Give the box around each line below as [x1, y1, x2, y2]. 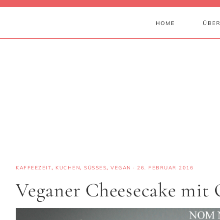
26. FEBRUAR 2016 [137, 165, 193, 171]
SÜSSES [84, 165, 103, 171]
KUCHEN [55, 165, 80, 171]
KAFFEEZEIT [16, 165, 52, 171]
